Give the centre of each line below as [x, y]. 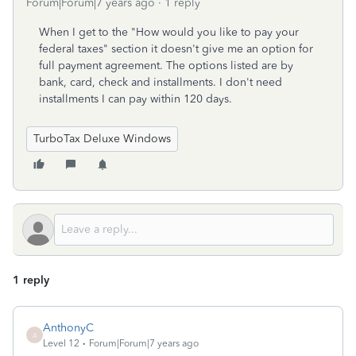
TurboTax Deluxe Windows [102, 139]
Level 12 [61, 343]
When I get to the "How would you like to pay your [169, 32]
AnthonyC [68, 328]
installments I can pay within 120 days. [135, 99]
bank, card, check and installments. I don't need [161, 82]
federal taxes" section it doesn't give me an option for [176, 49]
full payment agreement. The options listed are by [166, 66]
